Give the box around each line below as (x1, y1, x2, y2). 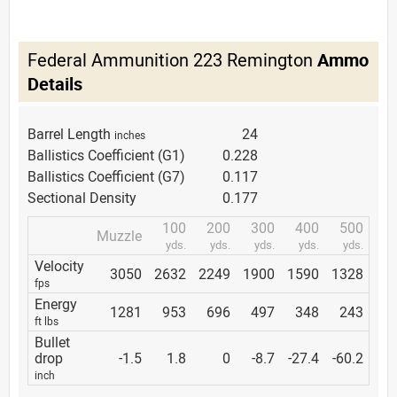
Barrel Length (27, 123, 114, 144)
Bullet (35, 331, 70, 352)
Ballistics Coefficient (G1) (27, 144, 185, 165)
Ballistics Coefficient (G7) (27, 166, 185, 186)
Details (27, 71, 82, 96)
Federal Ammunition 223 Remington (27, 47, 317, 72)
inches (114, 127, 145, 142)
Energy (35, 293, 77, 314)
